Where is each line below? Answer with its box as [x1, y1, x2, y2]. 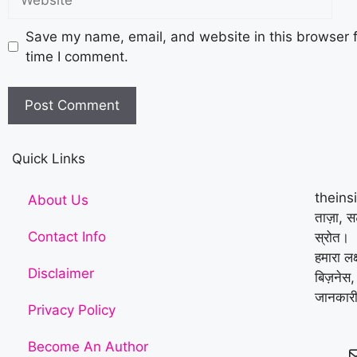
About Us [28, 192, 88, 208]
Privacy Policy [28, 302, 116, 318]
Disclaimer [28, 265, 94, 281]
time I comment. [25, 48, 128, 65]
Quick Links [12, 151, 85, 167]
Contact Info [28, 229, 106, 245]
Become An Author [28, 339, 148, 355]
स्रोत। [314, 229, 349, 245]
